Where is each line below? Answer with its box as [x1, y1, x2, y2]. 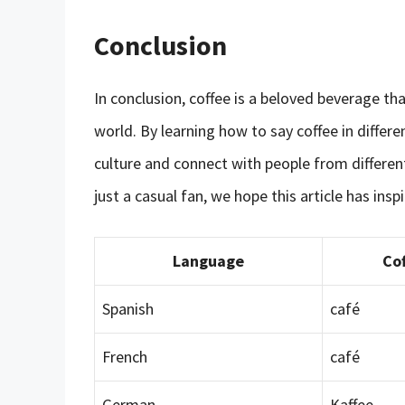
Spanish [102, 297, 154, 319]
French [102, 345, 147, 367]
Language [173, 250, 244, 271]
